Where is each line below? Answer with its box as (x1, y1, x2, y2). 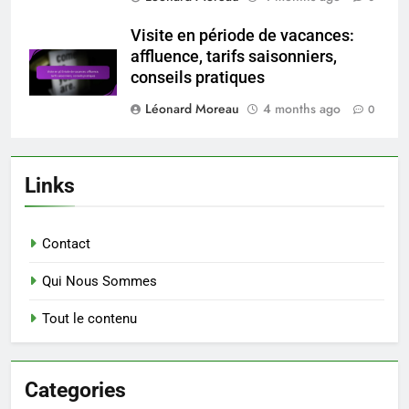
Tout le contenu (42, 309, 137, 327)
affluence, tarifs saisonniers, (131, 47, 337, 66)
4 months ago (263, 99, 341, 118)
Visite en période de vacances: (131, 26, 354, 45)
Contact (42, 235, 90, 252)
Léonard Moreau (145, 99, 239, 118)
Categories (25, 376, 126, 403)
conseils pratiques (131, 68, 265, 87)
